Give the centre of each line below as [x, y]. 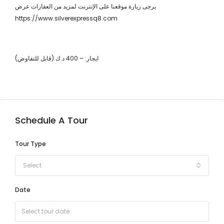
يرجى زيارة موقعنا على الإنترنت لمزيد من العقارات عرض [85, 6]
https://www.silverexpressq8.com [66, 18]
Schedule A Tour [51, 120]
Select [32, 165]
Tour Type [30, 144]
